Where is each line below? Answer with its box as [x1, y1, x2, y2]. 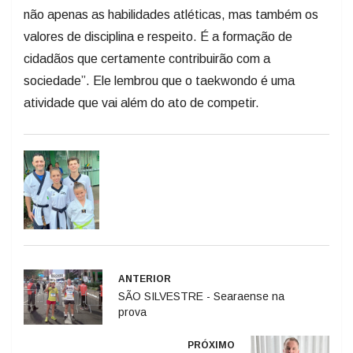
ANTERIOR [118, 273, 171, 284]
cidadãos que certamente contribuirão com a [24, 51, 270, 65]
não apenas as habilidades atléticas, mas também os [24, 7, 318, 21]
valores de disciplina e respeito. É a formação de [24, 29, 292, 43]
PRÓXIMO [188, 339, 235, 351]
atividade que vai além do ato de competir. [24, 95, 259, 110]
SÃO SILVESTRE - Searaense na [118, 289, 284, 303]
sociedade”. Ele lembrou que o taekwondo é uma [24, 73, 295, 87]
